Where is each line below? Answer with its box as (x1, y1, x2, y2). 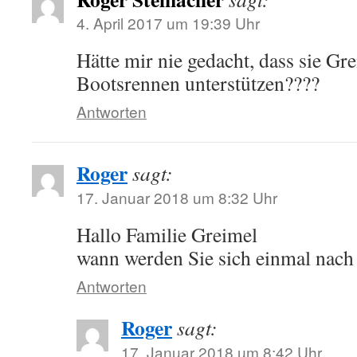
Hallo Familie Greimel (76, 221, 257, 248)
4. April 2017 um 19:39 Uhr (76, 12, 260, 33)
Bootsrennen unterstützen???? (76, 69, 320, 96)
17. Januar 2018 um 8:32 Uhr (76, 186, 277, 208)
